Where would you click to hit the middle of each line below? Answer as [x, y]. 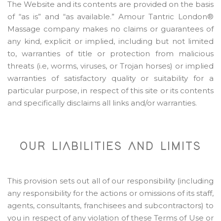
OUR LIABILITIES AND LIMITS [110, 147]
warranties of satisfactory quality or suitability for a [110, 78]
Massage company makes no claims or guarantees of [110, 29]
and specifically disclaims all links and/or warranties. [102, 103]
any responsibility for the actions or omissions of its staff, [110, 193]
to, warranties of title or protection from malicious [110, 54]
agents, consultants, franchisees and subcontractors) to [110, 205]
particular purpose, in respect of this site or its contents [110, 91]
